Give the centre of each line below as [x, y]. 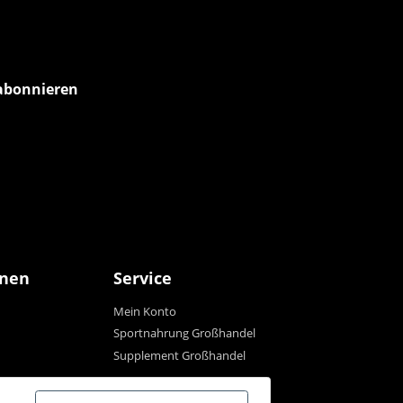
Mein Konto [145, 311]
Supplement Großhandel [179, 355]
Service [143, 278]
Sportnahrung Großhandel [184, 333]
